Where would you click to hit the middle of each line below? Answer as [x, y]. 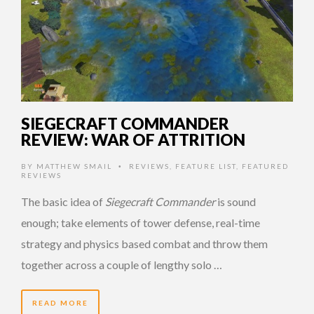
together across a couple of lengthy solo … [122, 264]
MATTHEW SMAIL [74, 166]
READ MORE [60, 302]
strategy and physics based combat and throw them [144, 243]
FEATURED [265, 166]
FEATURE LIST [206, 166]
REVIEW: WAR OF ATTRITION [133, 139]
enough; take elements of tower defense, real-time [141, 222]
